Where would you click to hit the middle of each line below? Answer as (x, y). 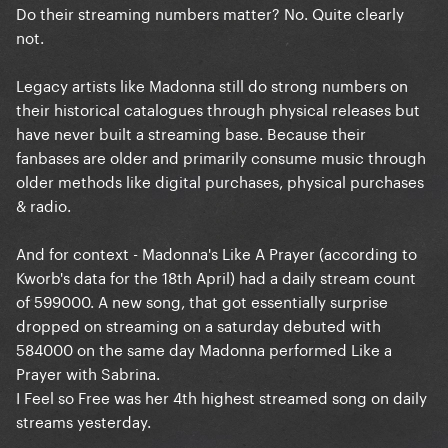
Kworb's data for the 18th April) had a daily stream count (216, 276)
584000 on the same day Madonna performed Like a (204, 348)
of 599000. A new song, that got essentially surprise (202, 300)
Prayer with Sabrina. (90, 372)
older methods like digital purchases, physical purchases (220, 180)
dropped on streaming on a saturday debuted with (198, 324)
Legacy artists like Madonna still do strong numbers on (212, 84)
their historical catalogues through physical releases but (218, 108)
